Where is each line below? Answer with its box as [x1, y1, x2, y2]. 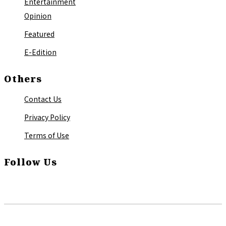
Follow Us [4, 155, 57, 168]
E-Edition [24, 46, 56, 57]
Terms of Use [24, 130, 69, 140]
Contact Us [24, 93, 62, 104]
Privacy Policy [24, 111, 70, 122]
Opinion [24, 10, 51, 21]
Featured [24, 28, 54, 39]
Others [4, 72, 42, 85]
